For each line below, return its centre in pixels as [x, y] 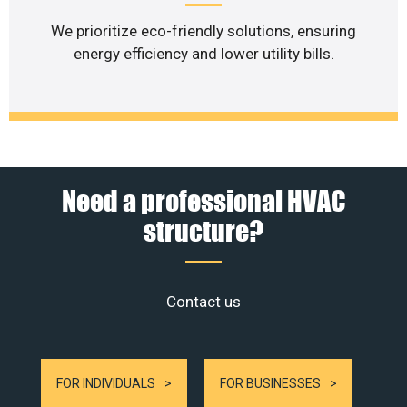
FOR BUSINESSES [270, 383]
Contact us [203, 301]
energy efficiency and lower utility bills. [203, 54]
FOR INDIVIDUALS [106, 383]
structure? [203, 230]
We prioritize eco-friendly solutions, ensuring [203, 31]
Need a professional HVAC [203, 200]
